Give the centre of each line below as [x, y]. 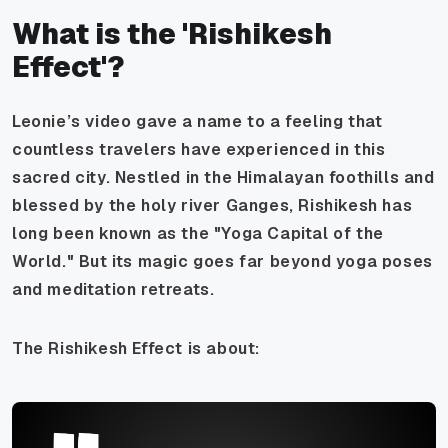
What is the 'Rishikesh [172, 33]
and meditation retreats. [113, 289]
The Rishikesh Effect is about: [136, 348]
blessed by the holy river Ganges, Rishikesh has [212, 205]
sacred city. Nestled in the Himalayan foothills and [223, 177]
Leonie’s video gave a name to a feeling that [197, 121]
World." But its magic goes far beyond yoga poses [222, 261]
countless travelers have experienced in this [199, 149]
